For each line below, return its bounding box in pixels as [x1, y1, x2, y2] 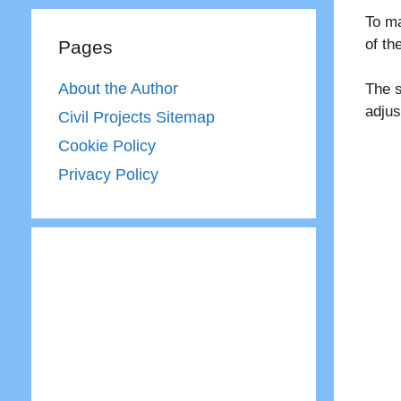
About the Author [57, 80, 178, 98]
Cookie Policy [57, 137, 156, 155]
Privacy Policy [57, 166, 158, 183]
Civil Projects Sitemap [57, 108, 215, 126]
